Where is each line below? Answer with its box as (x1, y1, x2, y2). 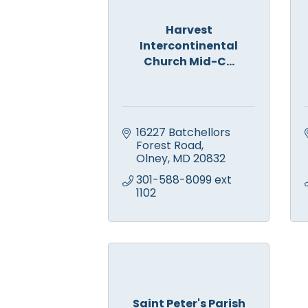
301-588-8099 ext (136, 172, 232, 188)
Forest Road (136, 137, 201, 154)
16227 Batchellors (136, 124, 230, 141)
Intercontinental (140, 38, 238, 54)
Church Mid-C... (143, 54, 234, 70)
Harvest (165, 22, 212, 38)
